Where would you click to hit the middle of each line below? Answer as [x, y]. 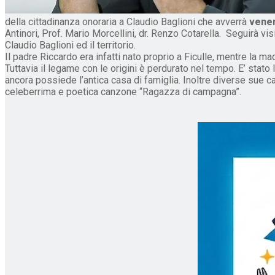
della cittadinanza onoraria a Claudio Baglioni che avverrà [126, 21]
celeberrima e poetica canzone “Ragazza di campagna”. [123, 91]
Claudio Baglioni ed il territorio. [70, 45]
